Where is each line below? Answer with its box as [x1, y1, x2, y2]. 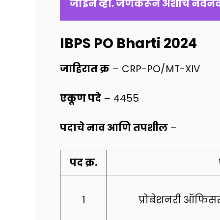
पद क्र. [70, 155, 97, 169]
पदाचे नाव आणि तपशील [60, 120, 170, 135]
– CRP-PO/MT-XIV [110, 61, 200, 76]
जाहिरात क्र [60, 61, 110, 76]
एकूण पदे [60, 91, 101, 105]
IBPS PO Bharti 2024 [60, 33, 197, 53]
